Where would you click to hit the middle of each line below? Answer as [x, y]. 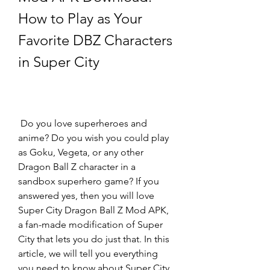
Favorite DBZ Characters [95, 40]
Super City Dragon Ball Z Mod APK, [93, 210]
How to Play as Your [80, 18]
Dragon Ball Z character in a [77, 167]
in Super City [59, 62]
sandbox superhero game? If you [89, 181]
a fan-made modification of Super [90, 224]
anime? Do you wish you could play [93, 138]
